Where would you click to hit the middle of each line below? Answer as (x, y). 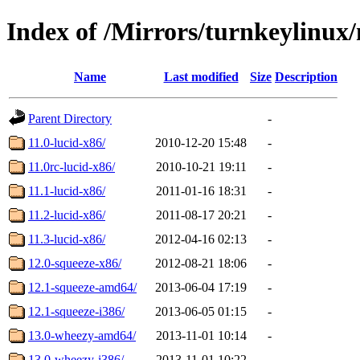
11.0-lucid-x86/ (67, 142)
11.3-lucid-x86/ (67, 239)
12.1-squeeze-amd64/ (82, 287)
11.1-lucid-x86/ (67, 190)
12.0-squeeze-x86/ (75, 263)
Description (306, 76)
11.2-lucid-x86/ (67, 215)
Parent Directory (70, 118)
